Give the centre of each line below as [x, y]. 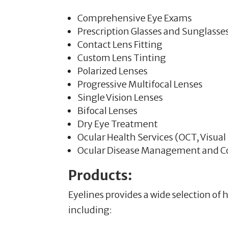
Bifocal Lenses [108, 111]
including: [90, 210]
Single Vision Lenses [120, 97]
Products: [101, 175]
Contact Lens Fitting [120, 45]
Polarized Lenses [113, 71]
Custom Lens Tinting [122, 58]
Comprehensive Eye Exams [135, 18]
